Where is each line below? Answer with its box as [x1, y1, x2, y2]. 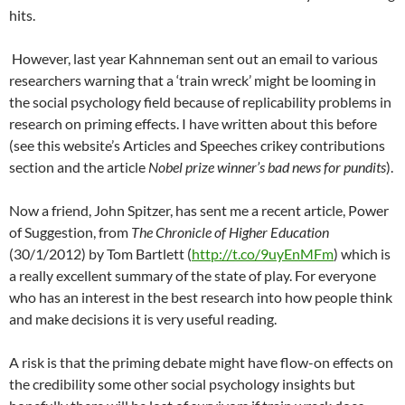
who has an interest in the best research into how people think [9, 288, 392, 306]
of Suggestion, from [9, 223, 131, 240]
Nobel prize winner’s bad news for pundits [148, 158, 386, 175]
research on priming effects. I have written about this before [9, 115, 377, 132]
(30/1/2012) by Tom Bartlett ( [9, 245, 192, 262]
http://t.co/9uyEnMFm [192, 245, 334, 262]
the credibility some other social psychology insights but [9, 375, 355, 392]
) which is [334, 245, 391, 262]
